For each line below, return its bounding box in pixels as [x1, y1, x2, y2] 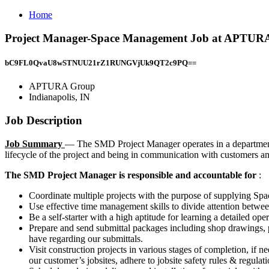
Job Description [5, 113, 82, 127]
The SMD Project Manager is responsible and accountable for [5, 169, 259, 180]
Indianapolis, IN [29, 92, 90, 103]
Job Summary [5, 138, 65, 149]
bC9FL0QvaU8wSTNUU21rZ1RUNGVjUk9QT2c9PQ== [5, 58, 196, 67]
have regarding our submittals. [29, 233, 145, 244]
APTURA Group [29, 81, 95, 92]
